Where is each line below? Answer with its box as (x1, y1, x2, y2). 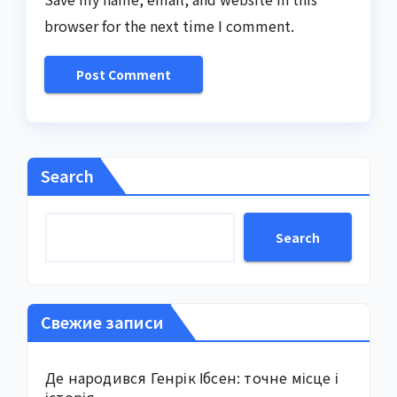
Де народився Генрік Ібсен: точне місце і (45, 367, 339, 389)
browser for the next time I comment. (44, 15, 294, 37)
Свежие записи (41, 310, 164, 334)
